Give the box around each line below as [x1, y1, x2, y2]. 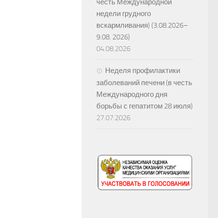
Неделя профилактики [105, 66, 180, 75]
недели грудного [96, 9, 151, 18]
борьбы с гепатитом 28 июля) [96, 102, 193, 111]
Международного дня [96, 90, 167, 99]
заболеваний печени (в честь [96, 78, 192, 88]
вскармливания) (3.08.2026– [96, 21, 188, 30]
